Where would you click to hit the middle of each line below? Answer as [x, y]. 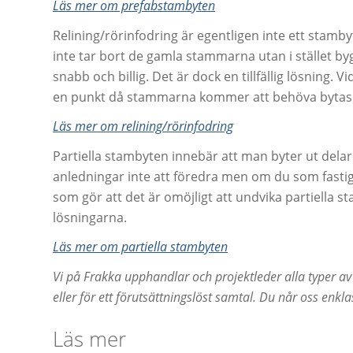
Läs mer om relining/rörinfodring [143, 126]
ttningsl [175, 297]
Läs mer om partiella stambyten [140, 247]
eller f [68, 297]
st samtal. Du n [244, 297]
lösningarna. [90, 217]
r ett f [105, 297]
